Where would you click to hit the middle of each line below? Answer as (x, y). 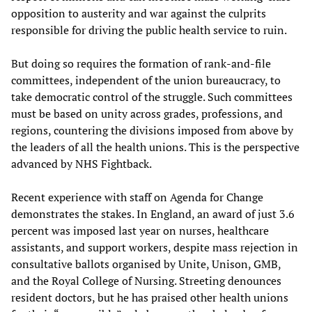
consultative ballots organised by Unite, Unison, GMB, (146, 264)
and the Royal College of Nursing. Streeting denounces (146, 281)
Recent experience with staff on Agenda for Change (137, 197)
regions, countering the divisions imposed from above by (152, 131)
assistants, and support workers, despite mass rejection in (155, 248)
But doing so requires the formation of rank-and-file (141, 64)
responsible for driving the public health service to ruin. (149, 30)
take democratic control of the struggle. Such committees (152, 97)
